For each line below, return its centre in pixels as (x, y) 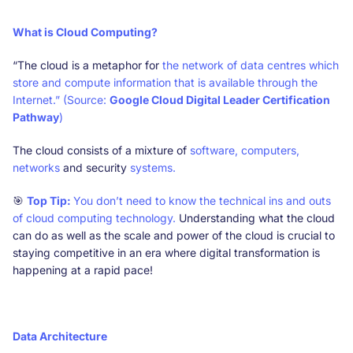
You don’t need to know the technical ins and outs (202, 200)
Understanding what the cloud (257, 217)
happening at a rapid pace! (83, 269)
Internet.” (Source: (61, 99)
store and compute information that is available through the (165, 82)
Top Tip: (50, 200)
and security (95, 167)
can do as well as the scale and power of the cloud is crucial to (174, 235)
